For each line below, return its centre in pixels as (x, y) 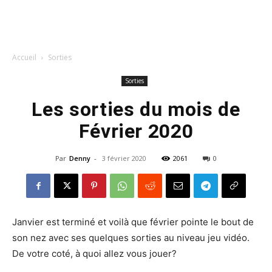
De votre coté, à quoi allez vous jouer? (94, 253)
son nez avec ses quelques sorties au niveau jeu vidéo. (131, 238)
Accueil (24, 57)
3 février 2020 (124, 158)
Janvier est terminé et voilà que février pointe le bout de (133, 222)
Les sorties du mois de (136, 109)
